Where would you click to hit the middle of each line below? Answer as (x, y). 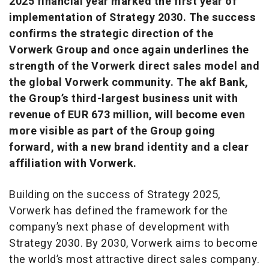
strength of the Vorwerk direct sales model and (134, 67)
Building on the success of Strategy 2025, (115, 195)
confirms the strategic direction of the (111, 34)
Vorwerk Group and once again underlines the (129, 50)
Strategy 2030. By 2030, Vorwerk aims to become (133, 244)
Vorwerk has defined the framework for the (119, 211)
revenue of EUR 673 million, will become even (127, 115)
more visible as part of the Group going (112, 131)
